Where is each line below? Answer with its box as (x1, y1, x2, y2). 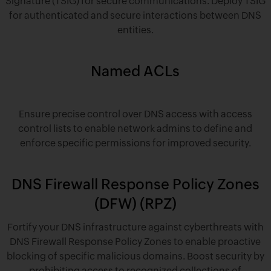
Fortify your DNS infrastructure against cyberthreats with (7, 221, 264, 233)
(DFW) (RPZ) (94, 195, 177, 212)
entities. (117, 24, 154, 36)
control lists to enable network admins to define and (18, 122, 253, 134)
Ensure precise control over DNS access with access (18, 108, 252, 120)
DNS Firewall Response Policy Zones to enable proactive (10, 235, 261, 247)
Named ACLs (91, 62, 180, 79)
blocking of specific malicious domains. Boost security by (6, 250, 264, 262)
